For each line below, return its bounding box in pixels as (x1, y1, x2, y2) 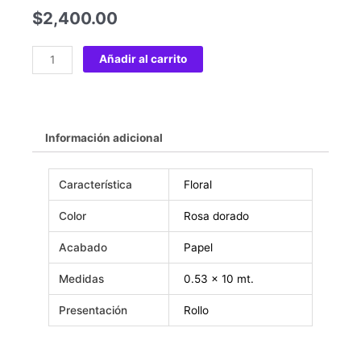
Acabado (59, 240, 108, 254)
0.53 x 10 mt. (184, 272, 255, 285)
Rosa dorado (184, 209, 250, 222)
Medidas (59, 272, 105, 285)
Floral (184, 177, 213, 191)
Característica (59, 177, 133, 191)
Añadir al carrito (99, 52, 188, 66)
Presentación (59, 303, 128, 317)
